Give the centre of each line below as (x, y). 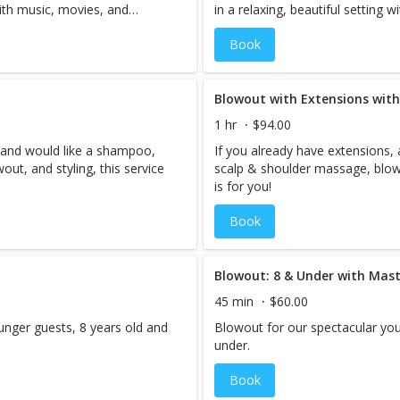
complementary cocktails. (288, 27)
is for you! (243, 186)
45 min (234, 301)
